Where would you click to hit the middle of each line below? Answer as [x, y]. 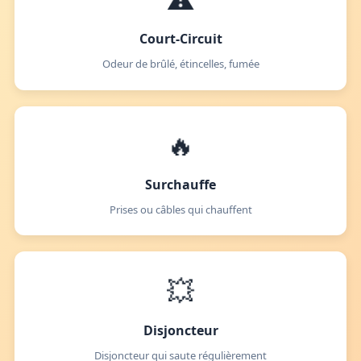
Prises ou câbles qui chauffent [180, 209]
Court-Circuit [180, 39]
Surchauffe [180, 184]
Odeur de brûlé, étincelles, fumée [180, 64]
